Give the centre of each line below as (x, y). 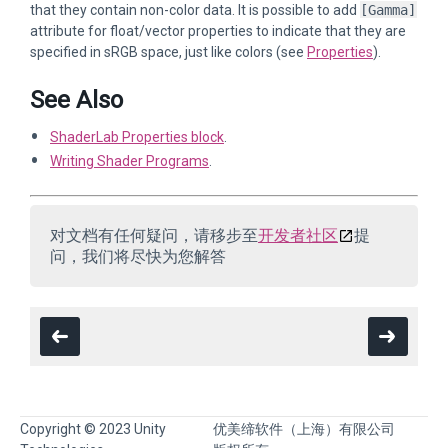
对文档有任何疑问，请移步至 (154, 235)
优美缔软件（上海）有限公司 (304, 429)
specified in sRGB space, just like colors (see (168, 52)
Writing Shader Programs (129, 161)
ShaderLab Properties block (137, 137)
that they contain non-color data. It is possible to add (195, 10)
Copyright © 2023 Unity (93, 429)
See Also (76, 100)
